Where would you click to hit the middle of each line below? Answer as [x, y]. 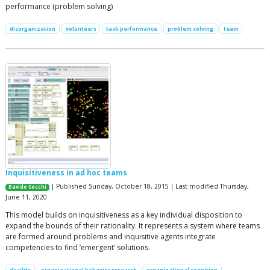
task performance [132, 29]
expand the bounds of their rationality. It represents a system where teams [133, 226]
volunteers [81, 29]
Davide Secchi [28, 187]
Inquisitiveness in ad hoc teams [66, 173]
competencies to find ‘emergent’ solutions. [78, 248]
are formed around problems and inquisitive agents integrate [111, 237]
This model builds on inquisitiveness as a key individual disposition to [124, 215]
